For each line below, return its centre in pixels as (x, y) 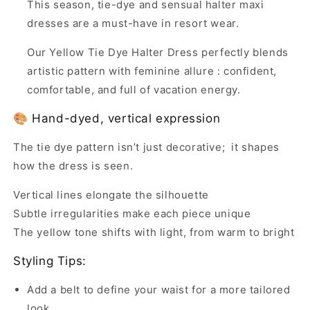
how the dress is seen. (73, 166)
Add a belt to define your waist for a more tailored (159, 290)
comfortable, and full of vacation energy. (134, 90)
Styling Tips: (50, 261)
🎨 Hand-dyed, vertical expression (117, 119)
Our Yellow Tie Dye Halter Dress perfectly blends (158, 53)
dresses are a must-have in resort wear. (133, 24)
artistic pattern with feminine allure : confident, (152, 71)
